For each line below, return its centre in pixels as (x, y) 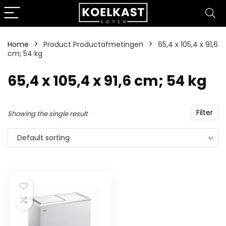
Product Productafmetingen (93, 44)
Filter (205, 112)
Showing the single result (48, 114)
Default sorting (43, 138)
